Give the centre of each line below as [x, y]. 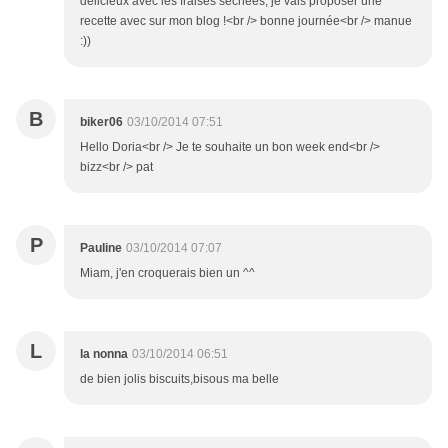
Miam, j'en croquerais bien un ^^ [167, 273]
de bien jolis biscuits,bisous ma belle [179, 379]
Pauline [101, 248]
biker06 [101, 122]
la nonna [104, 354]
